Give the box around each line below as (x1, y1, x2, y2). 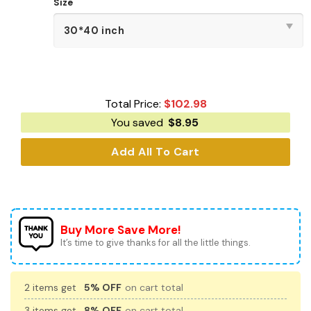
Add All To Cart (111, 144, 200, 159)
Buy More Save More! (60, 222, 181, 237)
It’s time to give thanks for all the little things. (60, 237, 251, 249)
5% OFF (84, 281, 121, 294)
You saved (110, 115, 166, 130)
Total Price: (104, 96, 164, 111)
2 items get (24, 281, 79, 294)
